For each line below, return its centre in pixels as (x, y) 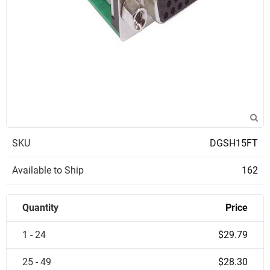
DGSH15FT (234, 143)
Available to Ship (48, 170)
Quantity (40, 208)
